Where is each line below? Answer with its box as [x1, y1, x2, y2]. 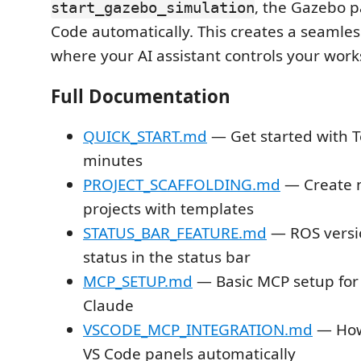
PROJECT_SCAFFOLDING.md [83, 174, 280, 196]
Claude [83, 295, 134, 317]
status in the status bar [83, 247, 251, 268]
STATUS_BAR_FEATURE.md [83, 222, 267, 244]
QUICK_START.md [83, 126, 207, 147]
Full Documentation [51, 83, 230, 109]
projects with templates [83, 198, 254, 220]
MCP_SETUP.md [83, 271, 193, 293]
